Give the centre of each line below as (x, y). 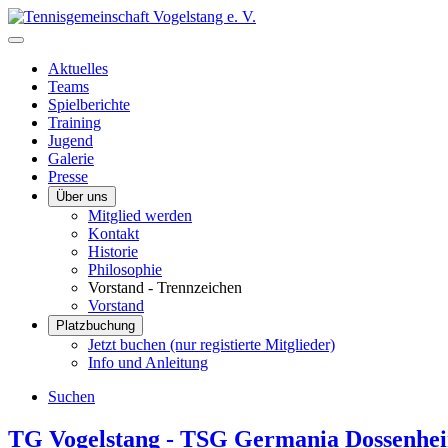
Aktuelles (78, 68)
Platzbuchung (95, 325)
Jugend (70, 140)
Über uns (82, 196)
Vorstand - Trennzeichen (165, 287)
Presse (68, 176)
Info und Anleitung (148, 362)
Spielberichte (89, 104)
